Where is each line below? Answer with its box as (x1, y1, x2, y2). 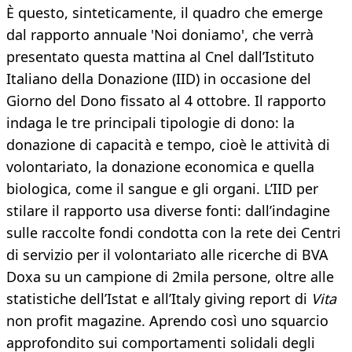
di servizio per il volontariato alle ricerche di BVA (6, 245, 328, 265)
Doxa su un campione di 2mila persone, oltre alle (6, 267, 334, 287)
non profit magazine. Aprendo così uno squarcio (6, 311, 328, 331)
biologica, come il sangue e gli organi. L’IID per (6, 179, 318, 199)
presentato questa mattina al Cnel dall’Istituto (6, 47, 314, 67)
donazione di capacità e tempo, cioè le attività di (6, 135, 330, 155)
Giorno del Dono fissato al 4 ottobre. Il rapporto (6, 91, 326, 111)
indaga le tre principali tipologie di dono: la (6, 113, 295, 133)
